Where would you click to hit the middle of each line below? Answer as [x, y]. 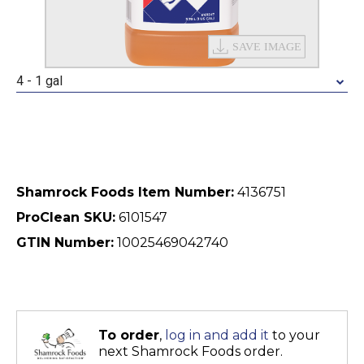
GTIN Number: [65, 243]
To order [129, 335]
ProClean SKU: [66, 217]
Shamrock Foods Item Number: [125, 192]
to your [295, 335]
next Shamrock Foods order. [191, 351]
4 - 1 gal [39, 81]
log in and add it [217, 335]
